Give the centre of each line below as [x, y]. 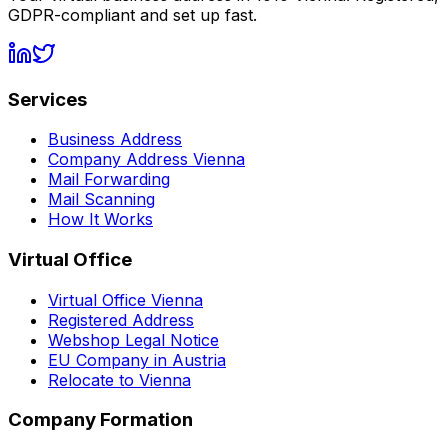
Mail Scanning [101, 199]
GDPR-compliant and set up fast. [132, 14]
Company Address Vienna [146, 159]
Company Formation [100, 420]
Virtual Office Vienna [125, 299]
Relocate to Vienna [119, 379]
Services [47, 99]
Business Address [115, 139]
